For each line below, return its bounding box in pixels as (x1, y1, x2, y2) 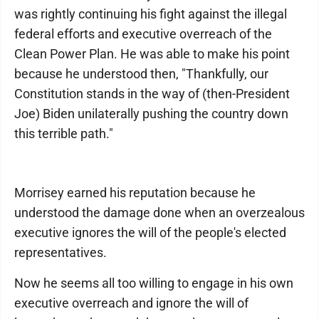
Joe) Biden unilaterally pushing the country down (14, 106, 288, 121)
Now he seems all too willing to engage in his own (14, 276, 293, 291)
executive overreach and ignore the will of (14, 296, 249, 310)
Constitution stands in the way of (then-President (14, 86, 290, 101)
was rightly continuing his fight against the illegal (14, 6, 287, 21)
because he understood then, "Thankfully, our (14, 66, 268, 81)
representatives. (14, 245, 107, 260)
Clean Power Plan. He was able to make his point (14, 46, 290, 61)
